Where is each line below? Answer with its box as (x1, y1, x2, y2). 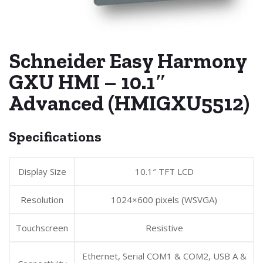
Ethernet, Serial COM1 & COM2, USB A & (82, 249, 247, 262)
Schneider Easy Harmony (9, 48, 247, 73)
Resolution (21, 193, 63, 205)
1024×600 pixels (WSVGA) (111, 193, 217, 205)
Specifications (9, 127, 102, 145)
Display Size (18, 165, 66, 177)
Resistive (145, 221, 183, 234)
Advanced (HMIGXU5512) (9, 90, 249, 116)
